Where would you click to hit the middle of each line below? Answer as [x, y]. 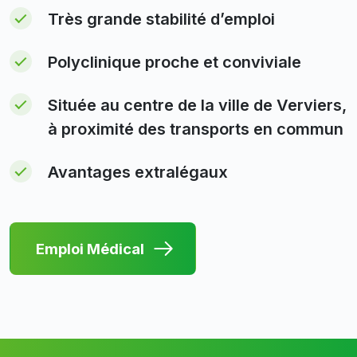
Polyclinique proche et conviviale [175, 62]
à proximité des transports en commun [196, 129]
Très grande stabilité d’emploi [161, 19]
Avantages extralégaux [138, 172]
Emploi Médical [90, 248]
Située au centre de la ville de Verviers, [197, 105]
